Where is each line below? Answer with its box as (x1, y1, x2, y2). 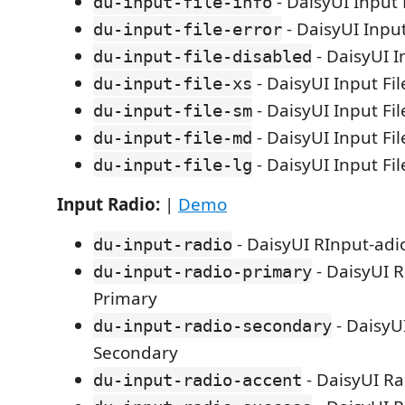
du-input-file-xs (93, 73, 252, 93)
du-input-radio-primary (93, 261, 312, 281)
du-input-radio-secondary (93, 316, 332, 335)
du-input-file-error (93, 19, 282, 39)
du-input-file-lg (93, 155, 252, 174)
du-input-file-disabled (93, 46, 312, 66)
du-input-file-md (93, 127, 252, 147)
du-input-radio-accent (93, 370, 302, 390)
